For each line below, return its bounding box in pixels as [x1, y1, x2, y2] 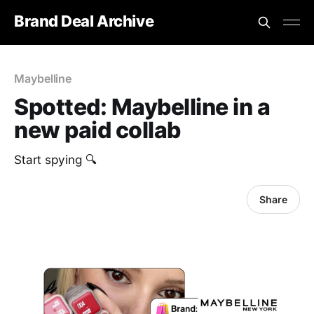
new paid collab [14, 116, 181, 144]
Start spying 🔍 [14, 153, 97, 167]
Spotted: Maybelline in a [14, 93, 271, 121]
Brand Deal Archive [14, 11, 154, 30]
